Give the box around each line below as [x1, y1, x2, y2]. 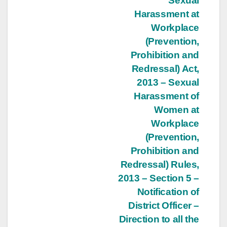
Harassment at [134, 8, 199, 19]
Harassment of [133, 90, 199, 101]
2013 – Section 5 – [118, 172, 199, 183]
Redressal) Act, [131, 63, 199, 74]
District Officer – [128, 200, 199, 211]
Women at [154, 104, 199, 115]
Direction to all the [119, 213, 199, 224]
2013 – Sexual [136, 77, 199, 88]
